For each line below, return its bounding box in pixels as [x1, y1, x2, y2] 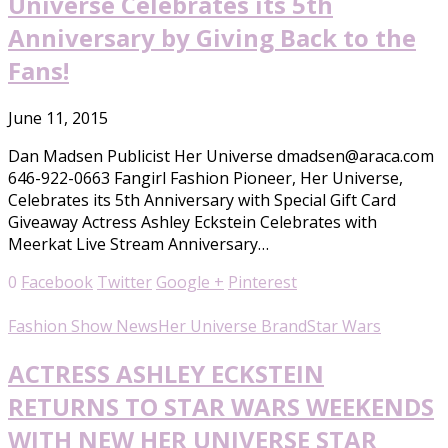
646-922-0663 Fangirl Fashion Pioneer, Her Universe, [8, 166, 403, 189]
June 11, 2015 [8, 106, 108, 129]
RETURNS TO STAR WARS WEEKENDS [8, 389, 434, 423]
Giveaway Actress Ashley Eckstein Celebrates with [8, 210, 377, 233]
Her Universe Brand [158, 314, 307, 337]
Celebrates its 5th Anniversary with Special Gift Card [8, 188, 396, 211]
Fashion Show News [8, 314, 158, 337]
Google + [156, 270, 224, 293]
